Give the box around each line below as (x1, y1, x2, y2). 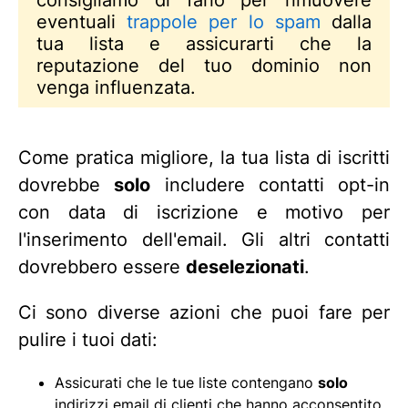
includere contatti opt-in (150, 174, 390, 196)
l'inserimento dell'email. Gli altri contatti (18, 229, 390, 250)
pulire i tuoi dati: (18, 329, 158, 351)
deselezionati (186, 256, 304, 278)
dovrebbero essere (18, 256, 186, 278)
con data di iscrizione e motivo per (18, 201, 390, 223)
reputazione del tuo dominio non (36, 55, 372, 76)
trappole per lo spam (127, 11, 321, 33)
